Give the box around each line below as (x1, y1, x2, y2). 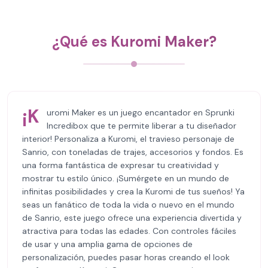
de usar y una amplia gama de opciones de (22, 239, 193, 249)
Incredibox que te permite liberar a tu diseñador (47, 120, 236, 131)
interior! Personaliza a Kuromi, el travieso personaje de (22, 133, 234, 144)
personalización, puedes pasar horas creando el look (22, 252, 230, 263)
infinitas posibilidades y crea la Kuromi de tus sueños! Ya (22, 186, 245, 197)
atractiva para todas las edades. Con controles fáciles (22, 226, 236, 236)
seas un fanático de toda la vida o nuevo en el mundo (22, 199, 234, 210)
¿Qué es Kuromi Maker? (51, 32, 217, 51)
